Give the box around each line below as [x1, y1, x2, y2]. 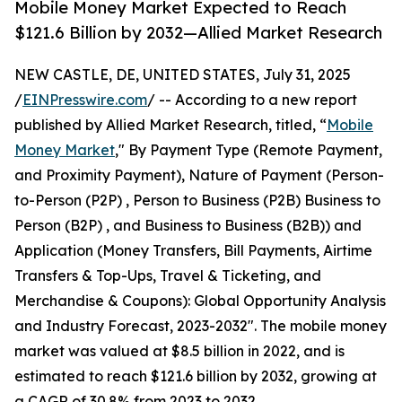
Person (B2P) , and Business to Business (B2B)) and [14, 216, 362, 235]
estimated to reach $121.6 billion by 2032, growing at [14, 367, 377, 386]
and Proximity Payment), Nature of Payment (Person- [14, 166, 384, 185]
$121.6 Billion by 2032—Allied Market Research [14, 22, 382, 43]
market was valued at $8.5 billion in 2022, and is [14, 342, 345, 361]
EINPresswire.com [22, 91, 147, 109]
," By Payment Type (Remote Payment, [115, 141, 382, 160]
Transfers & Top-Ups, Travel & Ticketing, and [14, 267, 321, 285]
